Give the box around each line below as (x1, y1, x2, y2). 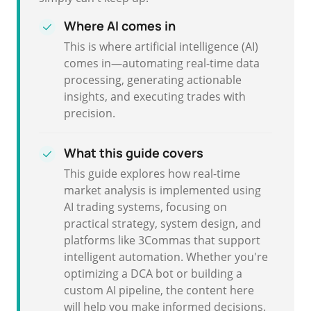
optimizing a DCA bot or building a (64, 266, 242, 281)
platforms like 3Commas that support (64, 233, 260, 248)
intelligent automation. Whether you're (64, 249, 268, 264)
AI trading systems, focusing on (64, 199, 227, 215)
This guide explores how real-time (64, 166, 240, 181)
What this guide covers (64, 144, 203, 161)
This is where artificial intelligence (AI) (64, 39, 258, 54)
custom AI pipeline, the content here (64, 283, 254, 298)
